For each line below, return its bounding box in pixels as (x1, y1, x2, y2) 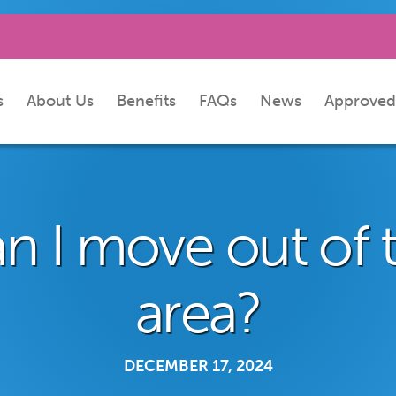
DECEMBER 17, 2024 (123, 355, 273, 376)
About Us (27, 91, 94, 111)
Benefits (117, 91, 176, 111)
